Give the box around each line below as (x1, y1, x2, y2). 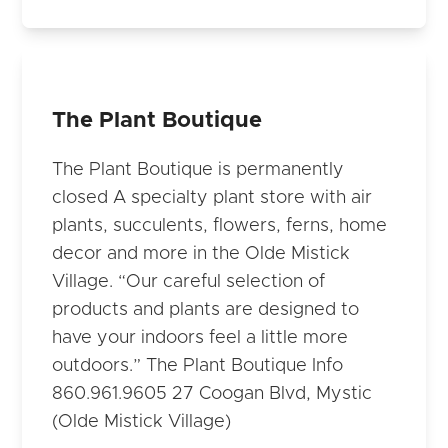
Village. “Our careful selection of (52, 273, 326, 292)
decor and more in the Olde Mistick (52, 245, 351, 264)
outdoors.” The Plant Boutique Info (52, 357, 344, 376)
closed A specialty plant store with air (52, 189, 373, 208)
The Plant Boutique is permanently (52, 161, 345, 180)
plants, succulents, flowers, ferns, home (52, 217, 388, 236)
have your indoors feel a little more (52, 329, 349, 348)
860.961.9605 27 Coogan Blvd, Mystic (52, 385, 373, 404)
